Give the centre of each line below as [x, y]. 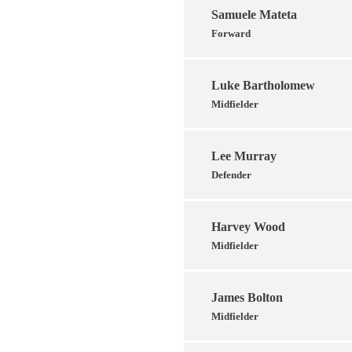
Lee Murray [244, 156]
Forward [231, 33]
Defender [231, 174]
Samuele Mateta [254, 14]
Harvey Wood [248, 226]
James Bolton [247, 297]
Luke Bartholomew [263, 85]
